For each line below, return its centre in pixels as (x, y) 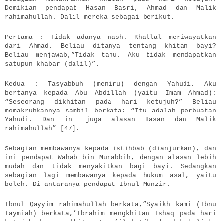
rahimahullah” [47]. (42, 128)
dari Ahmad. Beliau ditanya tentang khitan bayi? (110, 46)
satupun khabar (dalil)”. (52, 64)
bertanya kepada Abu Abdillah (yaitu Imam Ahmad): (110, 93)
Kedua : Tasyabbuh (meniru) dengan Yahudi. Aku (110, 84)
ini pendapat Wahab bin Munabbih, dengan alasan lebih (110, 157)
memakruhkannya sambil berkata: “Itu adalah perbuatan (110, 110)
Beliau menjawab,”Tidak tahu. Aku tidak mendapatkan (110, 55)
